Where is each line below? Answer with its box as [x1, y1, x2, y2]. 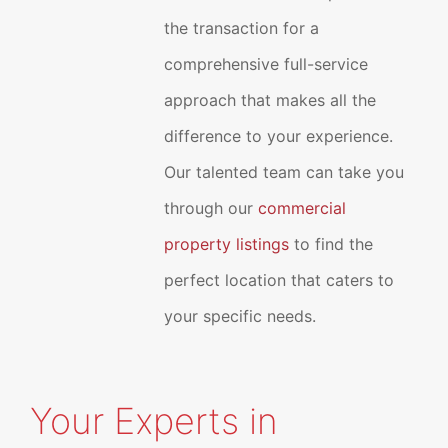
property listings [164, 234, 290, 254]
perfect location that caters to [164, 270, 395, 290]
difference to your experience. [164, 126, 394, 146]
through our [164, 198, 259, 218]
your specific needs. [164, 306, 317, 326]
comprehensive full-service [164, 54, 369, 74]
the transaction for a [164, 18, 320, 38]
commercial [258, 198, 347, 218]
